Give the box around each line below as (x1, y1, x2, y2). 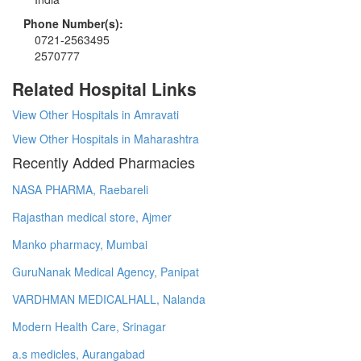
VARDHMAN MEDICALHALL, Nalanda (12, 290, 205, 307)
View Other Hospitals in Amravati (12, 106, 179, 122)
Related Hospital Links (12, 76, 197, 101)
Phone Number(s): (23, 15, 123, 31)
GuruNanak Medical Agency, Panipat (12, 263, 199, 280)
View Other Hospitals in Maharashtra (12, 130, 199, 147)
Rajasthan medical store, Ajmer (12, 208, 172, 225)
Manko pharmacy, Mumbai (12, 235, 147, 252)
